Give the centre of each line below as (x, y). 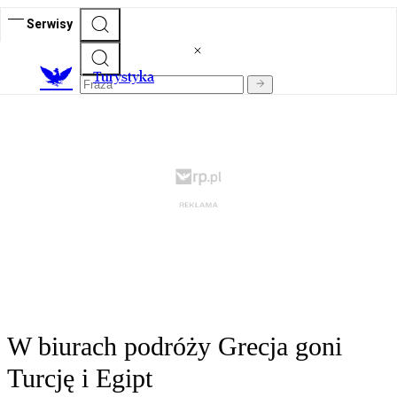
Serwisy (50, 23)
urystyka (128, 77)
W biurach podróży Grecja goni (175, 346)
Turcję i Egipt (80, 378)
